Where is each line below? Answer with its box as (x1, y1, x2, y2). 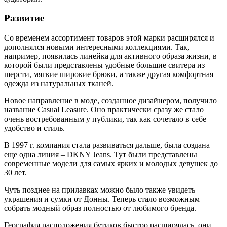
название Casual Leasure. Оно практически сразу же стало (4, 105, 204, 114)
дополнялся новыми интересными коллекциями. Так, (4, 42, 190, 51)
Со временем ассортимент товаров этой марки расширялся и (4, 33, 214, 42)
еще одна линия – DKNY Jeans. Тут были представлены (4, 149, 197, 159)
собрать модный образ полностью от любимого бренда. (4, 203, 196, 212)
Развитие (4, 13, 44, 24)
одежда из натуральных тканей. (4, 79, 113, 88)
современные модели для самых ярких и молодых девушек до (4, 159, 218, 168)
